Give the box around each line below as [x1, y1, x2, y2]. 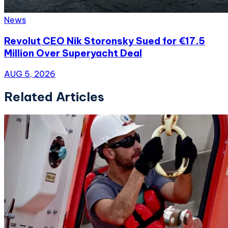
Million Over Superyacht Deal [4, 47, 142, 60]
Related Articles [4, 89, 104, 104]
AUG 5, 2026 [4, 68, 55, 79]
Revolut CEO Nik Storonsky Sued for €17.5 [4, 35, 205, 47]
